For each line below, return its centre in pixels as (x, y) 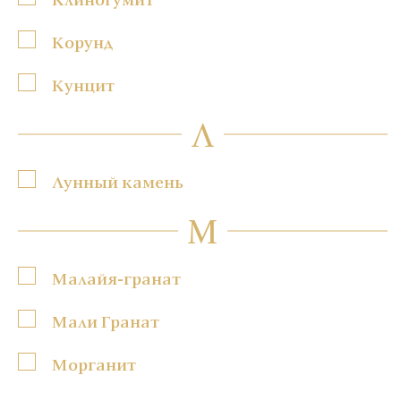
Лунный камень (118, 181)
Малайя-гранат (116, 278)
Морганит (94, 364)
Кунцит (83, 85)
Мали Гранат (106, 321)
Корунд (82, 42)
